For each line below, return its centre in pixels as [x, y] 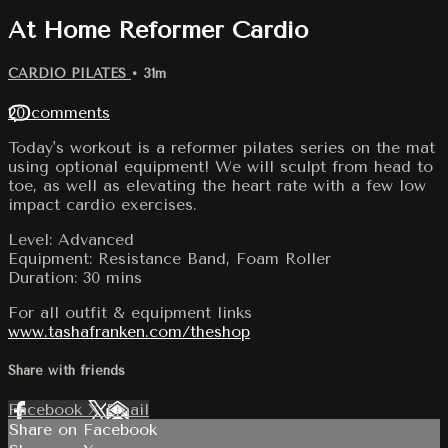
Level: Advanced [71, 239]
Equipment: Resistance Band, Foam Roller [169, 258]
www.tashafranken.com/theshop [129, 331]
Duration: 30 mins [75, 277]
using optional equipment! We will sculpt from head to [220, 166]
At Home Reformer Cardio [158, 29]
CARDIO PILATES [69, 73]
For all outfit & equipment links [130, 312]
